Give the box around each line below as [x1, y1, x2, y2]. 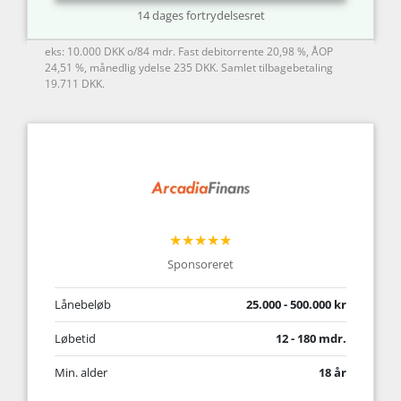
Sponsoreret [167, 255, 234, 272]
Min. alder [55, 363, 107, 380]
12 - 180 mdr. [276, 329, 346, 346]
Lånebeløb [55, 295, 111, 312]
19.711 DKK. [45, 76, 105, 92]
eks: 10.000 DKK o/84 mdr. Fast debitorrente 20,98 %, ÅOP [45, 44, 333, 60]
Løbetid [55, 329, 96, 346]
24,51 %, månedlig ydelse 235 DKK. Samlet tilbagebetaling [45, 60, 333, 76]
